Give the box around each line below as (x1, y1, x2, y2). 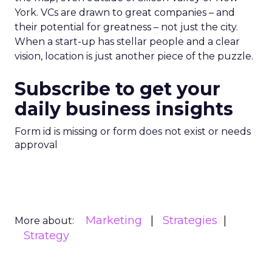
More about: (15, 215, 74, 226)
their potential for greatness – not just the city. (15, 21, 238, 33)
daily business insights (15, 98, 233, 120)
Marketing (86, 214, 142, 227)
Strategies (163, 214, 217, 227)
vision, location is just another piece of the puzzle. (15, 50, 253, 62)
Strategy (24, 229, 69, 242)
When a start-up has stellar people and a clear (15, 36, 240, 47)
